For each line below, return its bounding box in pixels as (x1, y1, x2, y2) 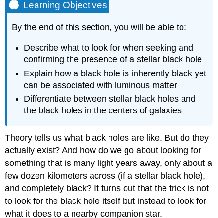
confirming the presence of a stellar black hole (24, 54, 202, 65)
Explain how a (24, 68, 81, 78)
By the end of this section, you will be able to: (12, 22, 187, 32)
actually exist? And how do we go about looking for (5, 145, 201, 156)
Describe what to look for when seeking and (24, 43, 194, 53)
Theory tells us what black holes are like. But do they (5, 133, 209, 143)
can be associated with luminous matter (24, 80, 178, 90)
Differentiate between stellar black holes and (24, 93, 196, 104)
